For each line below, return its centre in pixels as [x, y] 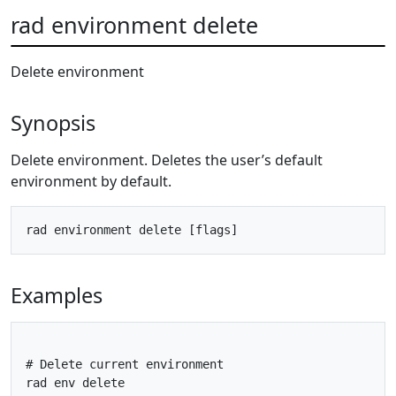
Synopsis [53, 122]
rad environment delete [134, 24]
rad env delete [75, 382]
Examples [57, 295]
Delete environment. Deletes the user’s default [167, 160]
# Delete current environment [125, 364]
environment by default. [91, 181]
